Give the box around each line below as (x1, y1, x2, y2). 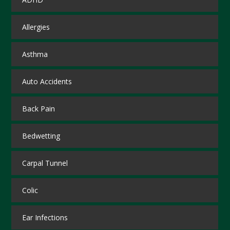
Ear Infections (22, 213, 68, 223)
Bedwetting (22, 131, 60, 141)
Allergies (22, 22, 50, 32)
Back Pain (22, 104, 55, 114)
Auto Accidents (22, 76, 72, 87)
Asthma (22, 49, 48, 60)
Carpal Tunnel (22, 158, 68, 168)
